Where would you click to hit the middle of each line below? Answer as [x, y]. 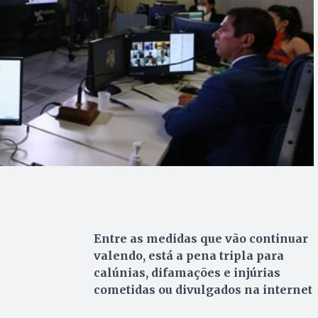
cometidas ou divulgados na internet [203, 290]
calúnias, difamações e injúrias [187, 273]
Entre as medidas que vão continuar [201, 239]
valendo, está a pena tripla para [188, 256]
